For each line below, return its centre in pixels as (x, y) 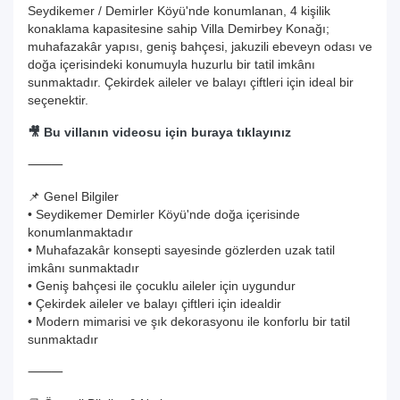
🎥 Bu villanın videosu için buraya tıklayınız (159, 132)
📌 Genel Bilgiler (73, 196)
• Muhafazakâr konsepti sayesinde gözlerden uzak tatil (181, 250)
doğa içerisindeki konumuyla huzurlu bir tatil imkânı (171, 64)
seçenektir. (58, 100)
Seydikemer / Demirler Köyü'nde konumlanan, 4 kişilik (179, 11)
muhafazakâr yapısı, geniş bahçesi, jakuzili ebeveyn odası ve (200, 46)
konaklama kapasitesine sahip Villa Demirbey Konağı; (179, 29)
